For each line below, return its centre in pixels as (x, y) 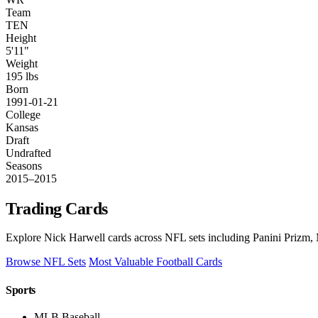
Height (21, 38)
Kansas (22, 127)
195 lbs (22, 76)
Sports (21, 290)
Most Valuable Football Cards (155, 262)
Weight (22, 63)
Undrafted (28, 153)
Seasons (24, 165)
